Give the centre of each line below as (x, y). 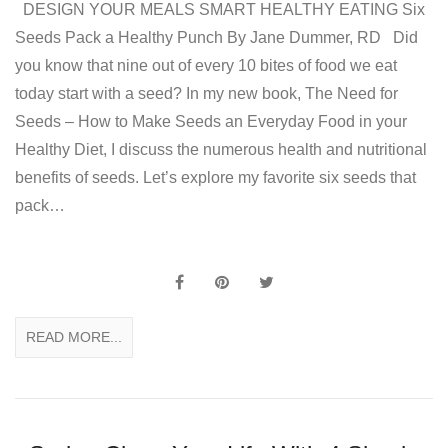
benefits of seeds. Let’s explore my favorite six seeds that (215, 178)
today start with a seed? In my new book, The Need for (206, 94)
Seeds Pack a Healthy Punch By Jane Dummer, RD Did (216, 38)
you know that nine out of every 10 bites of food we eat (206, 66)
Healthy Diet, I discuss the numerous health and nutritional (221, 150)
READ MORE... (74, 337)
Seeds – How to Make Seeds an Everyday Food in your (211, 122)
